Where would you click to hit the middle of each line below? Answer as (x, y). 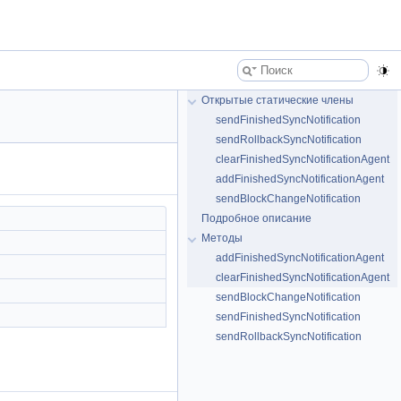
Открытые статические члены (277, 100)
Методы (222, 238)
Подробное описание (256, 218)
